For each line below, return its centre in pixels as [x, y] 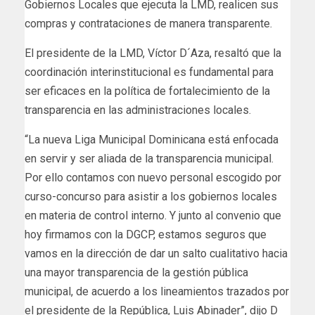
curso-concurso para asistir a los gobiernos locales [151, 197]
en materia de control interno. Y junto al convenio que [153, 216]
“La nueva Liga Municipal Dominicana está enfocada [152, 140]
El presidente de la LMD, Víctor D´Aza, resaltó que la [153, 53]
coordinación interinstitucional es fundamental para [149, 72]
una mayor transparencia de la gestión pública [136, 273]
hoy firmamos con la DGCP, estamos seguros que [146, 235]
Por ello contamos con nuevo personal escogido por [153, 178]
